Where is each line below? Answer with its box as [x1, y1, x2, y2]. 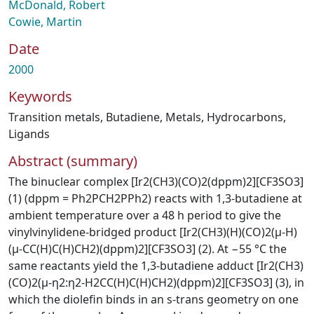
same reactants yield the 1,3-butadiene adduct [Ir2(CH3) [8, 258, 303, 273]
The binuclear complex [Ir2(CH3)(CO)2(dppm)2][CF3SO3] [8, 174, 303, 189]
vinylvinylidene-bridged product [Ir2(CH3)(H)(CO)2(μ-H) [8, 224, 297, 240]
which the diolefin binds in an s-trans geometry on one [8, 292, 299, 307]
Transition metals [8, 109, 100, 125]
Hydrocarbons [207, 109, 283, 125]
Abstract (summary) [8, 151, 137, 170]
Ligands [8, 126, 50, 142]
